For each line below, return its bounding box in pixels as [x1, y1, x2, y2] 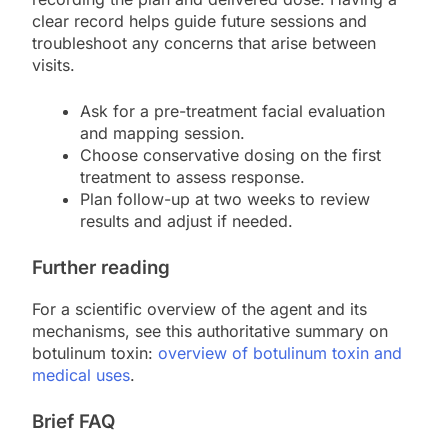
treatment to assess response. [80, 167, 305, 188]
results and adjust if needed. [80, 211, 293, 232]
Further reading [32, 256, 170, 280]
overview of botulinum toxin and [158, 343, 402, 364]
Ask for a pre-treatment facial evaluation [80, 101, 385, 122]
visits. [32, 55, 75, 76]
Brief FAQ [32, 410, 115, 434]
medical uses [32, 365, 130, 386]
